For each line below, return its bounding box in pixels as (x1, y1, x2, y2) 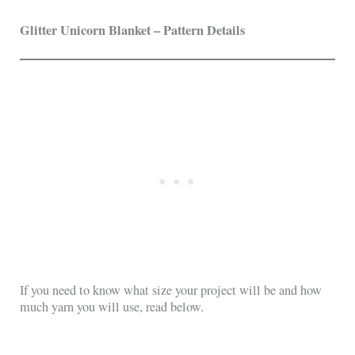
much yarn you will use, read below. (20, 297, 204, 315)
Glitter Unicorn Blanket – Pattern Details (20, 20, 246, 40)
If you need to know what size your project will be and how (20, 281, 323, 299)
